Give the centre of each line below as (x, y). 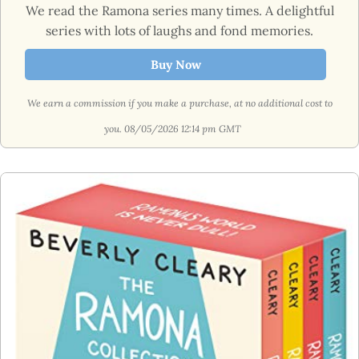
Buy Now (175, 64)
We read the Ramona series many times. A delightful (179, 10)
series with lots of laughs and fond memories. (179, 30)
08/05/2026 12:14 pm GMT (184, 128)
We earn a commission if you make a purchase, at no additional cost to (179, 103)
